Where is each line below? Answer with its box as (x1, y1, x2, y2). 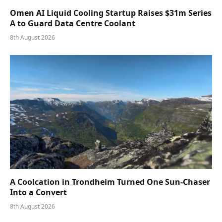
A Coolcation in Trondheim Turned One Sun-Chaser (10, 176, 210, 187)
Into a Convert (10, 186, 67, 198)
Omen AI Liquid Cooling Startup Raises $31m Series (10, 7, 212, 19)
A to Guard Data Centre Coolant (10, 18, 135, 29)
